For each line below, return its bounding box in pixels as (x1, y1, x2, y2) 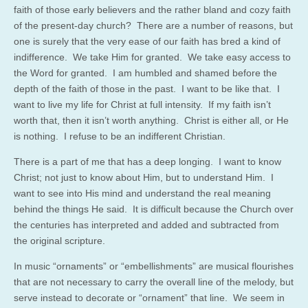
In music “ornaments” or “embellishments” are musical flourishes (14, 260, 294, 272)
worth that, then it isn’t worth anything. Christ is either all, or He (14, 114, 289, 126)
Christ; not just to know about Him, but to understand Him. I (14, 171, 274, 183)
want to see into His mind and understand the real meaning (14, 187, 271, 199)
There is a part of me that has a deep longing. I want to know (14, 155, 281, 167)
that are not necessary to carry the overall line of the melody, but (14, 276, 294, 287)
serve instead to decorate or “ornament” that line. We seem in (14, 291, 285, 303)
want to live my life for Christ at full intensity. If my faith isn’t (14, 98, 271, 110)
